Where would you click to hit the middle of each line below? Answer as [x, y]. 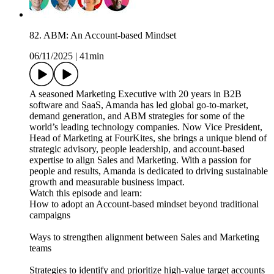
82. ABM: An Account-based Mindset [103, 35]
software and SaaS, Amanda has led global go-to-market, [139, 105]
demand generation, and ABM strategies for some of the [137, 116]
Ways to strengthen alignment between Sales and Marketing [144, 237]
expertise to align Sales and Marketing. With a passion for [140, 160]
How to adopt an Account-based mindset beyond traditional [144, 204]
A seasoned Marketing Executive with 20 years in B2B [135, 94]
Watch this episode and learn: [86, 193]
